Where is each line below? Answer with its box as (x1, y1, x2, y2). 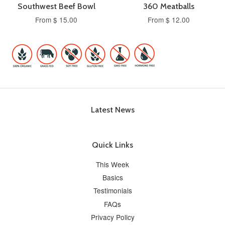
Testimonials (93, 185, 132, 196)
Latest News (90, 104, 135, 115)
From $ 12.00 (148, 14, 190, 25)
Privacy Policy (90, 212, 135, 222)
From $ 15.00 (35, 14, 77, 25)
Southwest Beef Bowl (17, 1, 95, 11)
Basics (102, 172, 123, 182)
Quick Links (92, 140, 133, 150)
